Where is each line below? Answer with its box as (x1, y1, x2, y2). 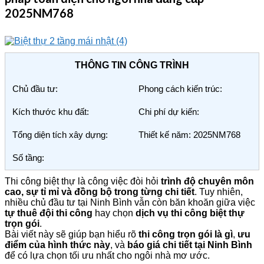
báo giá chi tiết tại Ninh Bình (127, 239, 252, 250)
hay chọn (93, 207, 136, 218)
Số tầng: (12, 152, 44, 163)
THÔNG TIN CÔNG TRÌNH (75, 60, 189, 70)
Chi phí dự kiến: (138, 106, 199, 117)
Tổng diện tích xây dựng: (12, 129, 108, 140)
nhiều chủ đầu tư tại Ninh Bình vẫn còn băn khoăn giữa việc (5, 197, 255, 207)
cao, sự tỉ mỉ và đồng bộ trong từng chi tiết (5, 186, 194, 197)
